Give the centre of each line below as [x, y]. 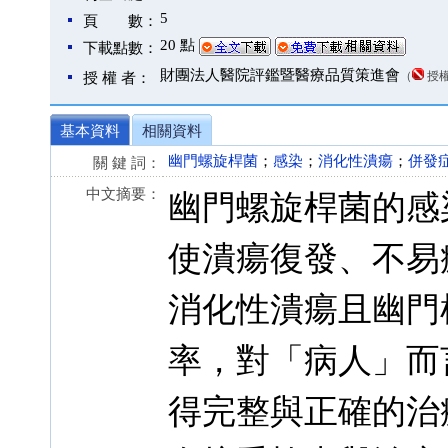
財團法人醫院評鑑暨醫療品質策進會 [280, 75]
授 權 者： [117, 78]
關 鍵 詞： [127, 163]
